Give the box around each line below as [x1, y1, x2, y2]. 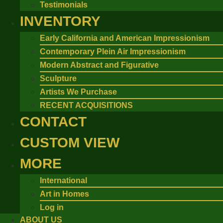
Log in [40, 203, 64, 212]
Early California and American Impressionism [40, 34, 210, 42]
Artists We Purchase [40, 88, 117, 96]
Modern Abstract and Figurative [40, 61, 159, 69]
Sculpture [40, 74, 77, 83]
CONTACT [20, 114, 87, 129]
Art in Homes [40, 190, 89, 198]
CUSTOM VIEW [20, 135, 119, 150]
